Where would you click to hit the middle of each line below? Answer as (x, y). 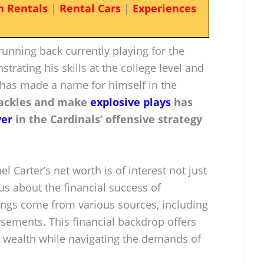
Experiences (164, 8)
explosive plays (131, 102)
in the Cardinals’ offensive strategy (107, 119)
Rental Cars (90, 8)
